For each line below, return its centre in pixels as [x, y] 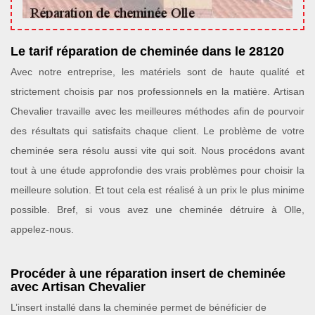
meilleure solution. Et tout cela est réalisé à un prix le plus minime [157, 190]
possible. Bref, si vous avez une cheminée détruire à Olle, [157, 210]
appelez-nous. [42, 229]
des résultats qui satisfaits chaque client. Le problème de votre [157, 131]
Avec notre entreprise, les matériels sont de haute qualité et [157, 72]
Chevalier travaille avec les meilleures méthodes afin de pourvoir [157, 111]
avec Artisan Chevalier [78, 287]
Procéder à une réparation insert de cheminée [148, 274]
